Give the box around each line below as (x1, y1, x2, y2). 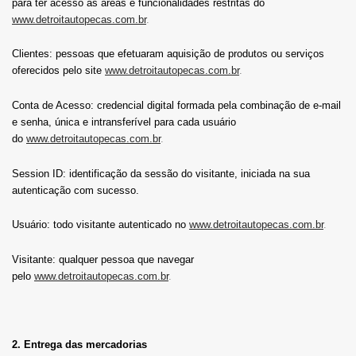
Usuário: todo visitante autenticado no (12, 219, 189, 231)
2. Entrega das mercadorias (12, 339, 147, 351)
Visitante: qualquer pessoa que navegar (12, 253, 194, 265)
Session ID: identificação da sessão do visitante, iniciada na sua (12, 167, 310, 180)
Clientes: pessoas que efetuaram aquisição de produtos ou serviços (12, 48, 324, 60)
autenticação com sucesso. (12, 184, 139, 196)
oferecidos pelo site (12, 64, 102, 77)
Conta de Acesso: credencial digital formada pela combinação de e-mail (12, 99, 341, 112)
